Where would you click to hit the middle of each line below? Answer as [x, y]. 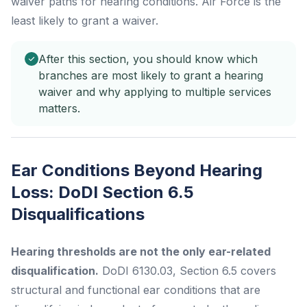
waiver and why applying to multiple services [155, 91]
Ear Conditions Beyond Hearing [137, 170]
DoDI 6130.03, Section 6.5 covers [187, 270]
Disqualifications [78, 214]
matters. [59, 108]
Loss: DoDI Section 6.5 [102, 192]
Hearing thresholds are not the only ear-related [141, 251]
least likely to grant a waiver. [85, 20]
